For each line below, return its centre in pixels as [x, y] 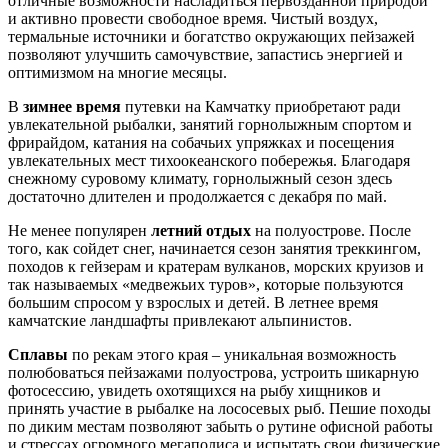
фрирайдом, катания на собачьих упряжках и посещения [201, 143]
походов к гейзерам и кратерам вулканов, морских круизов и [216, 267]
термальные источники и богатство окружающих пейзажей [211, 37]
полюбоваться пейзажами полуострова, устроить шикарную [213, 373]
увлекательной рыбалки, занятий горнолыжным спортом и [210, 125]
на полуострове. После [331, 231]
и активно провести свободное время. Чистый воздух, [193, 19]
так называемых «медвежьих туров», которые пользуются [205, 285]
